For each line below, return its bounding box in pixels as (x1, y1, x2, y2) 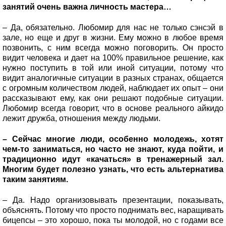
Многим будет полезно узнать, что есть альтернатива (3, 164, 223, 174)
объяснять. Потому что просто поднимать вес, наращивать (3, 205, 223, 214)
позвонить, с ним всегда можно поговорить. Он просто (3, 43, 223, 52)
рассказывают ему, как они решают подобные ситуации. (3, 93, 223, 102)
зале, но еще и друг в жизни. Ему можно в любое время (3, 33, 223, 42)
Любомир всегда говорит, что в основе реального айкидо (3, 103, 223, 112)
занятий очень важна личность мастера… (3, 2, 172, 11)
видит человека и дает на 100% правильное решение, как (3, 53, 223, 62)
